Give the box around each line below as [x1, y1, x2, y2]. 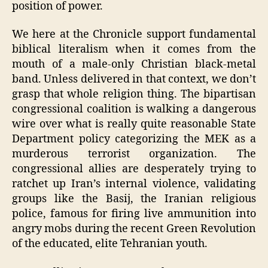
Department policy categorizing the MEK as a [12, 132, 256, 147]
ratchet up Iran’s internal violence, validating [12, 177, 256, 191]
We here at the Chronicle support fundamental [12, 28, 256, 42]
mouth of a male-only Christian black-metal [12, 57, 256, 72]
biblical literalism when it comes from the [12, 42, 256, 57]
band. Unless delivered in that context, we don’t [12, 72, 256, 87]
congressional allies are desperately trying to [12, 162, 256, 176]
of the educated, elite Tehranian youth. [12, 237, 208, 251]
